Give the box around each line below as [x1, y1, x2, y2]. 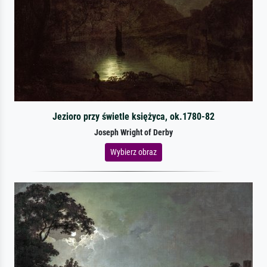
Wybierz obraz [110, 147, 157, 157]
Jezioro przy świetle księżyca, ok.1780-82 [52, 110, 215, 122]
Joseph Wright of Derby [94, 127, 173, 138]
